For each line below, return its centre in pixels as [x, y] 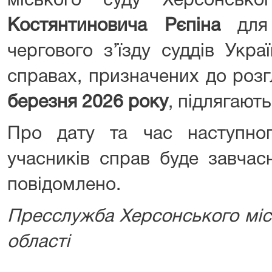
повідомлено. [64, 185]
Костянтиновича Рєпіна [114, 26]
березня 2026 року [88, 103]
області [39, 243]
